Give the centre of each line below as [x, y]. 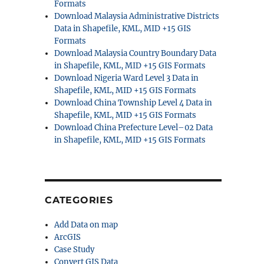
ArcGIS [68, 237]
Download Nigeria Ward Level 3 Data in [127, 78]
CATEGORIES [79, 200]
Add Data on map [86, 225]
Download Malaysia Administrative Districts [137, 16]
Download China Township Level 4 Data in [133, 103]
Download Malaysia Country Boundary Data [136, 53]
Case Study [75, 250]
